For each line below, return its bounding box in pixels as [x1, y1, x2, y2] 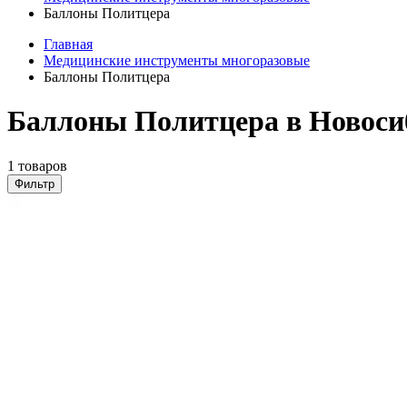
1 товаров [7, 157, 67, 174]
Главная [44, 36, 93, 52]
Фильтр [15, 176, 55, 191]
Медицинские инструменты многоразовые [44, 53, 310, 68]
